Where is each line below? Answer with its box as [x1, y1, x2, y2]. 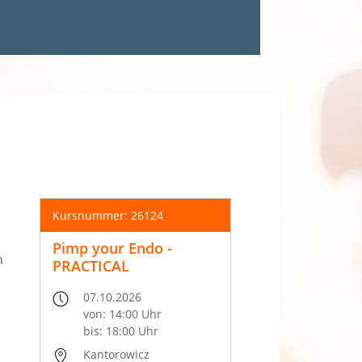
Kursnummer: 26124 [53, 208, 163, 224]
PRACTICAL [53, 256, 129, 276]
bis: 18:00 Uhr [83, 323, 159, 339]
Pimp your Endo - [53, 238, 172, 259]
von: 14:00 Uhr [83, 306, 162, 322]
